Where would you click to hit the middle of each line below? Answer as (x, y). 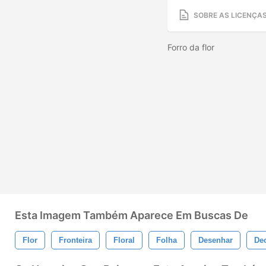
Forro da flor (192, 47)
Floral (124, 240)
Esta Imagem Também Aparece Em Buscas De (132, 215)
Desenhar (216, 240)
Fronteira (75, 240)
